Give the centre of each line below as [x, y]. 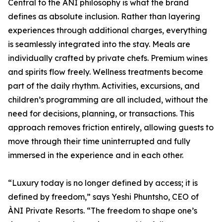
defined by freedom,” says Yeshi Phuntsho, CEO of [103, 197]
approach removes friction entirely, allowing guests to [111, 128]
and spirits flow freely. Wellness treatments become [106, 72]
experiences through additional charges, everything [108, 30]
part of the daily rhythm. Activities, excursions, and [104, 86]
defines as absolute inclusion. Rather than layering [104, 17]
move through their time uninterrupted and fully [99, 141]
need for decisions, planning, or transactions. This [101, 114]
